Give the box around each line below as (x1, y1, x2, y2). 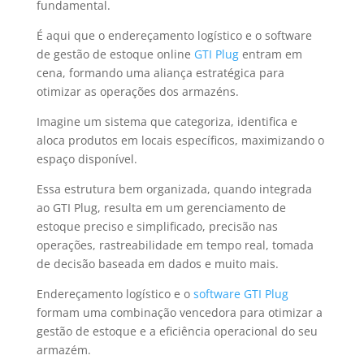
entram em (238, 46, 302, 63)
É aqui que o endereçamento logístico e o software (36, 28, 312, 44)
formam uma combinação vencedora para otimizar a (36, 305, 323, 321)
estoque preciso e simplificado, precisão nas (36, 219, 278, 235)
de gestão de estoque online (36, 46, 194, 63)
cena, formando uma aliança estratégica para (36, 65, 284, 81)
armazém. (36, 342, 91, 358)
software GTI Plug (193, 286, 288, 302)
